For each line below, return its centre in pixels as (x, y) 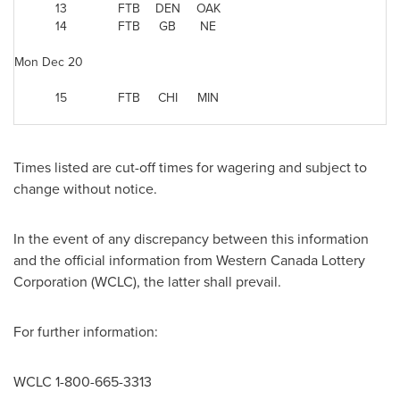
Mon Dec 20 (49, 62)
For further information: (86, 331)
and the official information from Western (142, 260)
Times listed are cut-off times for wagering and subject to (190, 167)
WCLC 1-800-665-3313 (83, 381)
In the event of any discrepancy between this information (191, 238)
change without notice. (85, 188)
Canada (294, 260)
